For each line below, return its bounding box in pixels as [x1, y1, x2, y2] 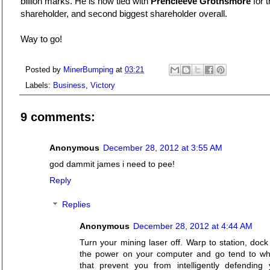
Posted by [25, 65, 63, 74]
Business [53, 81, 86, 90]
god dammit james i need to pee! [49, 159, 175, 169]
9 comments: [20, 110, 95, 124]
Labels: [25, 81, 53, 90]
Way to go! [20, 34, 62, 45]
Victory [90, 81, 115, 90]
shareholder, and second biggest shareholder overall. [20, 8, 227, 19]
